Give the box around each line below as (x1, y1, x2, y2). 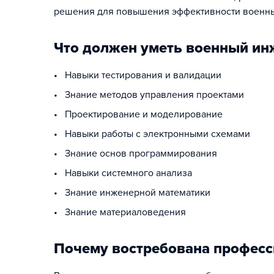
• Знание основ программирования (54, 147, 217, 160)
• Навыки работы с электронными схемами (54, 128, 250, 140)
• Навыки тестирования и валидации (54, 69, 221, 81)
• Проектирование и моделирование (54, 108, 223, 120)
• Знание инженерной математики (54, 187, 210, 199)
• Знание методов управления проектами (54, 89, 244, 101)
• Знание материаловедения (54, 206, 186, 218)
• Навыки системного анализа (54, 167, 192, 179)
